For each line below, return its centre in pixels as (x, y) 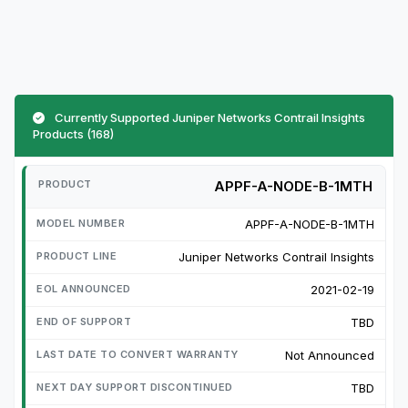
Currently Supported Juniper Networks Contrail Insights (209, 117)
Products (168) (73, 133)
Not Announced (330, 355)
